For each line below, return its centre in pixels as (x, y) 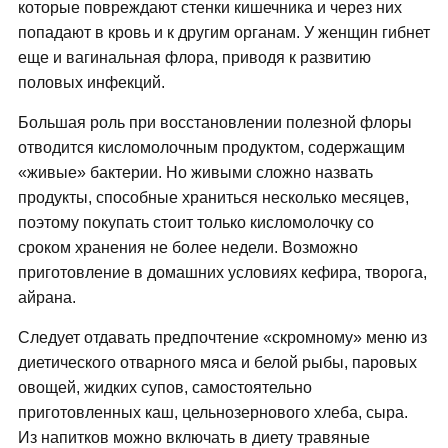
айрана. (46, 298)
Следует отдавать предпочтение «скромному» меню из (222, 338)
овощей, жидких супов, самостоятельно (164, 388)
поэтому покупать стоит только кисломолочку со (195, 223)
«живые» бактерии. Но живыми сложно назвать (195, 173)
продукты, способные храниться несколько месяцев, (213, 198)
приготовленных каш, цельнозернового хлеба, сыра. (212, 413)
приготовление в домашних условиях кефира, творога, (222, 273)
